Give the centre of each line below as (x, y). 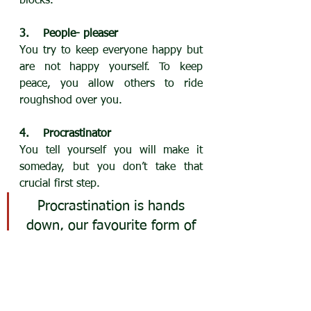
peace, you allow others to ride (111, 84)
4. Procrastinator (65, 134)
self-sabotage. (113, 245)
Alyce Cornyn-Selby (113, 272)
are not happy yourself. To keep (111, 67)
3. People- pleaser (69, 34)
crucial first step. (60, 184)
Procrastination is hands (113, 206)
